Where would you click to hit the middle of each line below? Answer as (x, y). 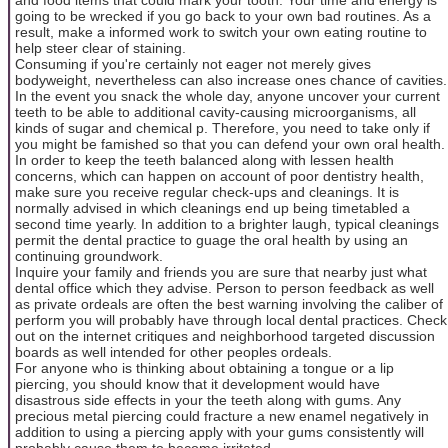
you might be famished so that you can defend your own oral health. (230, 143)
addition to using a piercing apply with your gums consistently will (219, 431)
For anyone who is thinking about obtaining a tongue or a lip (204, 367)
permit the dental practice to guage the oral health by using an (211, 239)
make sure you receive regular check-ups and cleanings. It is (207, 191)
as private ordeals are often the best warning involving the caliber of (229, 303)
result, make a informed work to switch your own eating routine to (221, 31)
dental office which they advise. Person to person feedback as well (224, 287)
